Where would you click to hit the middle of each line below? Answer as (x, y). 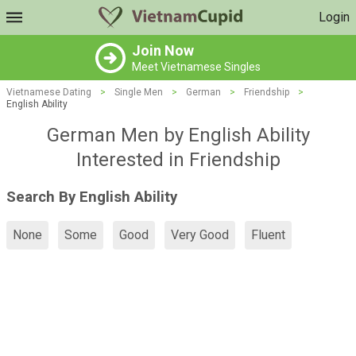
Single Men (139, 92)
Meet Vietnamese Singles (196, 67)
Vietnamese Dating (49, 92)
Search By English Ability (92, 197)
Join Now (163, 50)
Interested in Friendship (178, 160)
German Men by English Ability (178, 135)
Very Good (200, 235)
